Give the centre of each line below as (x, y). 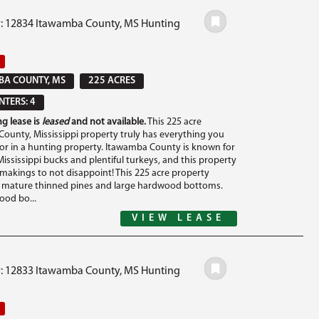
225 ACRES (111, 81)
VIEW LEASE (179, 218)
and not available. (107, 122)
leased (55, 122)
